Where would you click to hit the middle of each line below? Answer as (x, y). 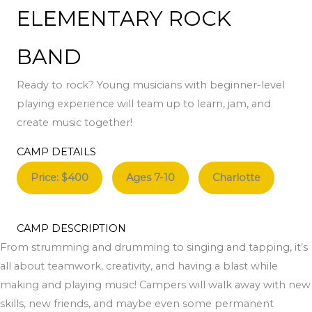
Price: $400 (60, 177)
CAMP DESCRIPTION (71, 228)
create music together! (75, 123)
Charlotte (236, 177)
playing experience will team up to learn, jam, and (144, 104)
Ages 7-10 (150, 177)
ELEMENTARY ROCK (124, 19)
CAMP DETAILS (56, 151)
